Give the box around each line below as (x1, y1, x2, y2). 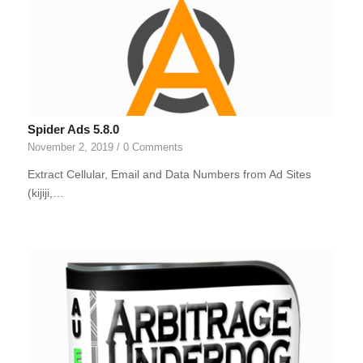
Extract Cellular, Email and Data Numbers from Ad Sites (27, 167, 311, 181)
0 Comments (122, 141, 183, 153)
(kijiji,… (27, 186, 64, 199)
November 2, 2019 (27, 141, 113, 153)
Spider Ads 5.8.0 (27, 122, 119, 136)
